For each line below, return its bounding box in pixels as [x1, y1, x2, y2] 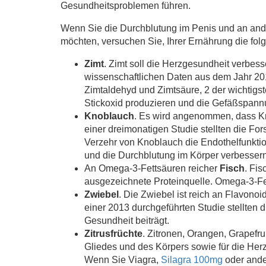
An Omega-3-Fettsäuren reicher [84, 163, 220, 173]
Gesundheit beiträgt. [84, 215, 169, 226]
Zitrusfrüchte [84, 228, 142, 239]
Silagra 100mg [161, 254, 223, 265]
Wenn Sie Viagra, [84, 254, 161, 265]
